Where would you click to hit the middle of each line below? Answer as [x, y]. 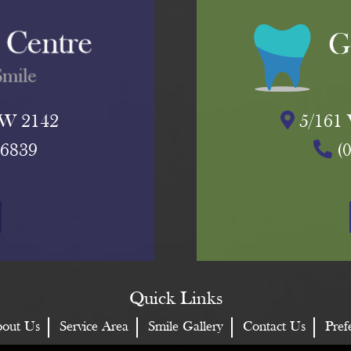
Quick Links [175, 299]
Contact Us [274, 327]
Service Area [94, 327]
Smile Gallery [186, 327]
